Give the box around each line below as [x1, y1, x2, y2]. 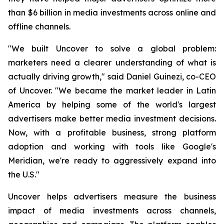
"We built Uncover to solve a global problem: [8, 43, 216, 53]
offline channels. [8, 21, 70, 31]
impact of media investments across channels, [8, 205, 216, 215]
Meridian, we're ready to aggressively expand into [8, 155, 216, 165]
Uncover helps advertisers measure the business [8, 191, 216, 201]
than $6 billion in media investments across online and [8, 7, 216, 17]
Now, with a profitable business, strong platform [8, 127, 216, 137]
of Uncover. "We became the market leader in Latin [8, 85, 216, 95]
